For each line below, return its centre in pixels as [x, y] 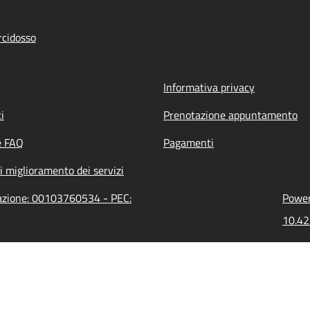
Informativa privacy [209, 87]
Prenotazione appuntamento [230, 115]
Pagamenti [189, 143]
